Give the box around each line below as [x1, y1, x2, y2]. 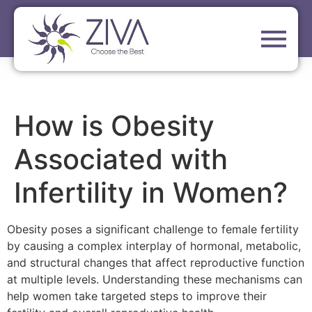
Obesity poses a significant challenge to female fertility [7, 222, 299, 237]
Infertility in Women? [14, 175, 288, 210]
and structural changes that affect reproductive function [7, 256, 304, 270]
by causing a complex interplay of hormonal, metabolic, [7, 239, 301, 253]
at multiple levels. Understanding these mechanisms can [7, 272, 302, 287]
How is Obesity [14, 109, 214, 143]
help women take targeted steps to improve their [7, 289, 267, 304]
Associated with [14, 142, 228, 177]
